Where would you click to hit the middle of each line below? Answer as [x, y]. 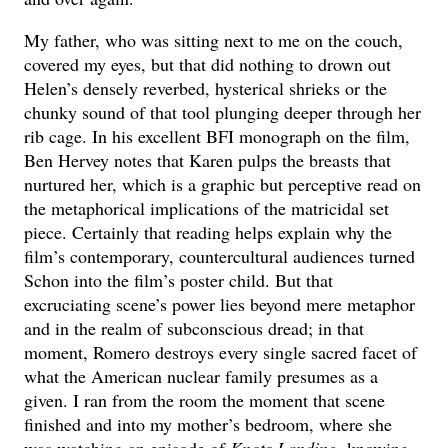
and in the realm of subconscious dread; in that [194, 327]
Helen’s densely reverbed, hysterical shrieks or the [206, 87]
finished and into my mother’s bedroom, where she [208, 423]
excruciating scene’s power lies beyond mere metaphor [220, 303]
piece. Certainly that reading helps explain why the [208, 231]
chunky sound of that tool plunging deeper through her [223, 111]
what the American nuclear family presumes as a [201, 375]
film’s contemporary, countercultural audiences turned [220, 255]
